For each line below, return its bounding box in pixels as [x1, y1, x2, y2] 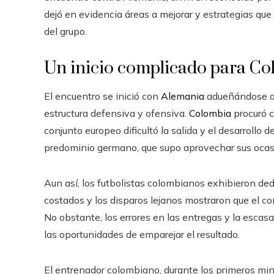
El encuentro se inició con [44, 89, 161, 102]
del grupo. [44, 24, 87, 37]
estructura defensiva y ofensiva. [44, 106, 189, 119]
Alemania [161, 89, 204, 102]
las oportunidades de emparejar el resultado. [44, 228, 240, 240]
